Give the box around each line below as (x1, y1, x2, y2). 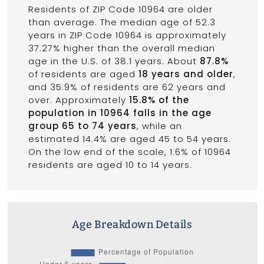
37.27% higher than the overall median (28, 42, 215, 55)
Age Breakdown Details (71, 218, 193, 232)
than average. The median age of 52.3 (28, 16, 216, 29)
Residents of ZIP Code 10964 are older (28, 3, 213, 16)
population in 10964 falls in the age (28, 107, 212, 120)
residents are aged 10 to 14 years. (28, 159, 192, 171)
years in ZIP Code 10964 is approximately (28, 29, 226, 42)
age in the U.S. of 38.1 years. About (28, 55, 200, 68)
